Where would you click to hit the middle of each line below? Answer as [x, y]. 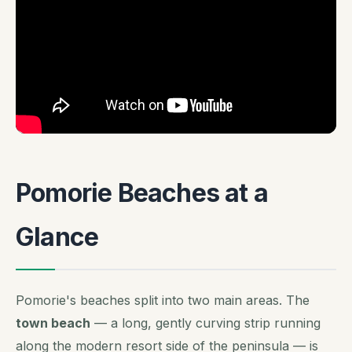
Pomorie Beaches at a [142, 192]
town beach [53, 323]
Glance [57, 236]
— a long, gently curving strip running [205, 323]
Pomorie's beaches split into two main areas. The [163, 300]
